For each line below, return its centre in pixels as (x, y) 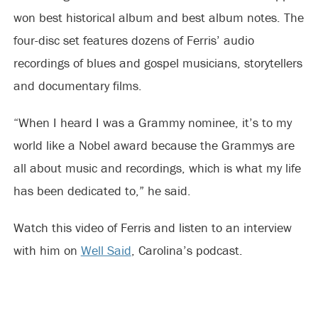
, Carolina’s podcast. (187, 250)
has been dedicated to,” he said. (102, 191)
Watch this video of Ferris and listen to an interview (152, 227)
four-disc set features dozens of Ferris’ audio (133, 40)
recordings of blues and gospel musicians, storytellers (158, 63)
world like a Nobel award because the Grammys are (154, 145)
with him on (47, 250)
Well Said (106, 250)
